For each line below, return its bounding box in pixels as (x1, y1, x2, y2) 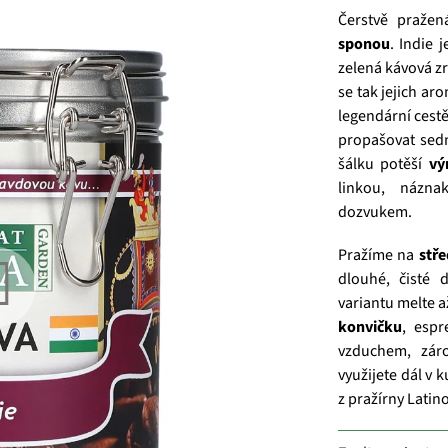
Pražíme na (337, 244, 419, 267)
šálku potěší (337, 153, 430, 176)
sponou (337, 33, 390, 56)
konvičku (337, 316, 402, 339)
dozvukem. (337, 201, 412, 224)
